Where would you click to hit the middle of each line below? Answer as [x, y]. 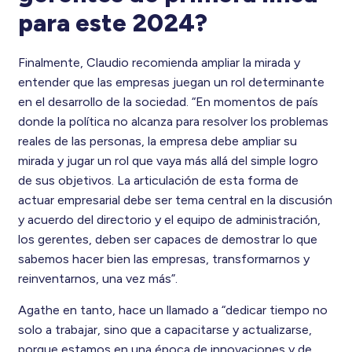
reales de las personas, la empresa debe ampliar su [157, 141]
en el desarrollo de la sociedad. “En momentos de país [168, 101]
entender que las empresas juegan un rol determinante [171, 82]
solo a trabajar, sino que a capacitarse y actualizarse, [165, 329]
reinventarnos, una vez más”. [97, 278]
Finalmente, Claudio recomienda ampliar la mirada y [159, 62]
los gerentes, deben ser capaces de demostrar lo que [167, 239]
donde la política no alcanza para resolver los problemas [173, 121]
